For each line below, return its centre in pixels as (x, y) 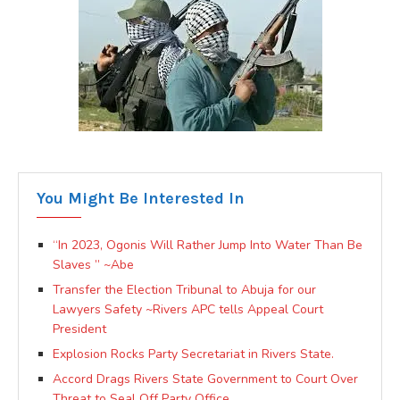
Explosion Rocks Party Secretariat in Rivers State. (193, 354)
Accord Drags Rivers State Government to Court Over (205, 379)
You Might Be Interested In (141, 198)
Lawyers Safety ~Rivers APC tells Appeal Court (188, 309)
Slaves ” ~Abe (93, 264)
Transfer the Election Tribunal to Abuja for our (184, 289)
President (79, 329)
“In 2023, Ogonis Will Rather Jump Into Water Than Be (208, 245)
